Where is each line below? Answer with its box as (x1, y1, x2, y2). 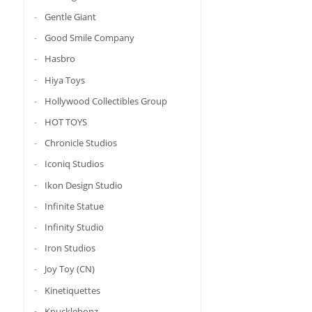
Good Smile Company (44, 31, 134, 45)
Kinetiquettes (44, 283, 100, 297)
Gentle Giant (44, 10, 96, 23)
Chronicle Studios (44, 136, 117, 149)
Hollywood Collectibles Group (44, 94, 167, 107)
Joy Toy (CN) (44, 263, 95, 276)
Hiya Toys (44, 73, 85, 86)
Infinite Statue (44, 199, 104, 212)
